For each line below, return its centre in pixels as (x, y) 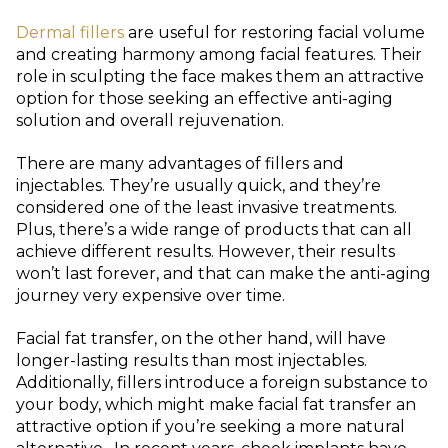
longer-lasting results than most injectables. (191, 360)
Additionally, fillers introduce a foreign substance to (222, 382)
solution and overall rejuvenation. (150, 120)
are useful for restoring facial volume (274, 32)
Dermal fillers (70, 32)
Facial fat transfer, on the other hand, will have (201, 338)
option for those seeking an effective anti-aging (204, 98)
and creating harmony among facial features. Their (219, 54)
